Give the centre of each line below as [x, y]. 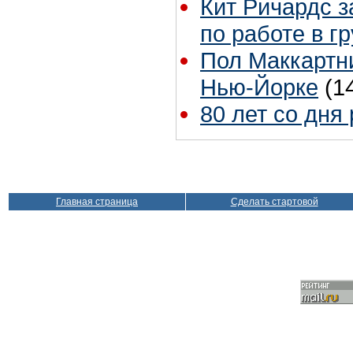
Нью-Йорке [259, 87]
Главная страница [97, 202]
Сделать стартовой [274, 202]
